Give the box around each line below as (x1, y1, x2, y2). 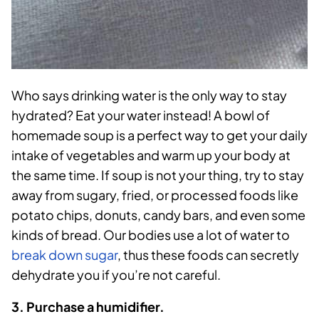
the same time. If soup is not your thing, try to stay (11, 167, 304, 184)
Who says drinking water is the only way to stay (11, 87, 287, 104)
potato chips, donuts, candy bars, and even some (11, 206, 305, 224)
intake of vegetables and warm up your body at (11, 147, 291, 164)
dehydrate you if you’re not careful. (11, 266, 225, 283)
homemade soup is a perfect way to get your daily (11, 127, 308, 144)
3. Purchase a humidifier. (11, 298, 164, 315)
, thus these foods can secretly (117, 246, 299, 263)
